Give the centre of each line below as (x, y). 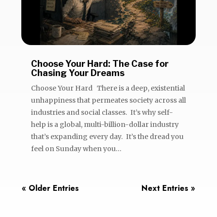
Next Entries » (169, 188)
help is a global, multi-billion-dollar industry (105, 124)
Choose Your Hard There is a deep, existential (108, 88)
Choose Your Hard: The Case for (100, 63)
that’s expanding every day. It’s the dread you (107, 136)
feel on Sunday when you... (76, 148)
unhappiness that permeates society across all (108, 100)
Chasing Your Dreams (77, 73)
